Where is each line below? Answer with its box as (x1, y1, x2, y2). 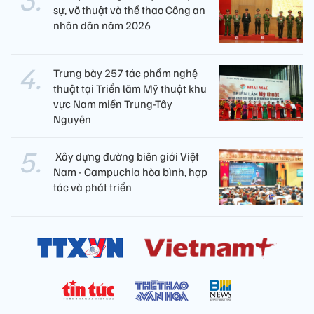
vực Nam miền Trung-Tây (53, 97, 172, 111)
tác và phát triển (53, 180, 132, 195)
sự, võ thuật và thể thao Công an (53, 3, 205, 18)
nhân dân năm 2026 (53, 18, 151, 33)
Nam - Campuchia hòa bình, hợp (53, 165, 207, 179)
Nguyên (53, 112, 91, 127)
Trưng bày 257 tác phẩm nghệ (53, 66, 198, 81)
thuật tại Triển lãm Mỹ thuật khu (53, 81, 207, 96)
